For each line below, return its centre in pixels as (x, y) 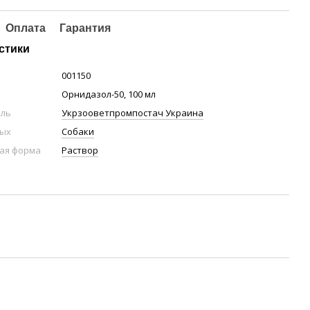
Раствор (80, 150)
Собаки (78, 131)
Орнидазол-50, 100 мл (109, 94)
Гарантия (85, 28)
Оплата (26, 28)
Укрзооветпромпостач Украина (133, 113)
